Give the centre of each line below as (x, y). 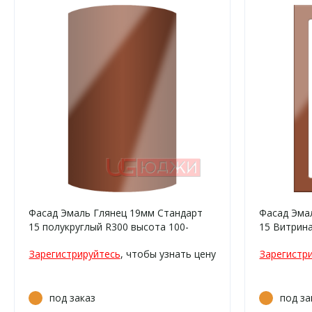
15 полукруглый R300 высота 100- (109, 227)
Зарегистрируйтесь (75, 254)
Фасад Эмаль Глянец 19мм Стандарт (116, 213)
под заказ (72, 298)
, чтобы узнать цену (168, 254)
